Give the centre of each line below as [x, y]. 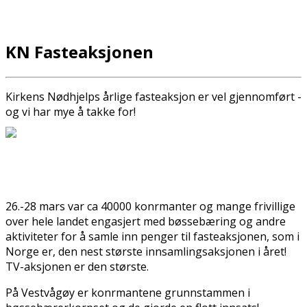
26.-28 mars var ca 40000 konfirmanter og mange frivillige [150, 206]
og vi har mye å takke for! [71, 111]
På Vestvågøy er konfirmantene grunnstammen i [128, 292]
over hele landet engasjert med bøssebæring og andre [146, 221]
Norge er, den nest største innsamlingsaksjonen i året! [146, 251]
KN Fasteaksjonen [79, 51]
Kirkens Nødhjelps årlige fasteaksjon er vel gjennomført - [153, 96]
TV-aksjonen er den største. [77, 266]
